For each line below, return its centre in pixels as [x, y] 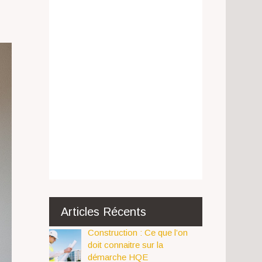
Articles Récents [103, 212]
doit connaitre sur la [125, 245]
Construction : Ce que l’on [137, 232]
